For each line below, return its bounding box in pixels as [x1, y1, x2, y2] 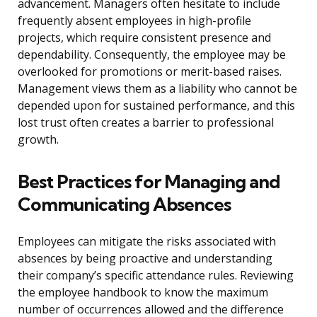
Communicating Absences [18, 192, 231, 217]
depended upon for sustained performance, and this [18, 98, 295, 114]
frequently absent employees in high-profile [18, 13, 251, 29]
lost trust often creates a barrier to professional [18, 115, 274, 131]
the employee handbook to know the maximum [18, 284, 268, 301]
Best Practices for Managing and [18, 170, 280, 194]
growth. [18, 132, 59, 148]
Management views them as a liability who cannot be [18, 81, 297, 97]
